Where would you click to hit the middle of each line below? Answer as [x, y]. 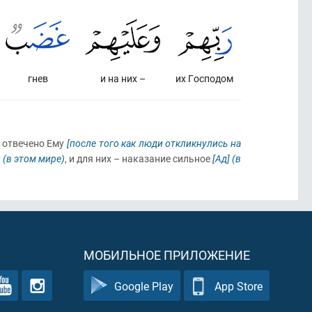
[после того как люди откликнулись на [154, 143]
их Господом [204, 78]
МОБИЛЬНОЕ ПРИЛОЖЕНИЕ [167, 255]
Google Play [144, 286]
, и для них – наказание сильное [139, 158]
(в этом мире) [34, 158]
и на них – [123, 78]
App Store [239, 286]
